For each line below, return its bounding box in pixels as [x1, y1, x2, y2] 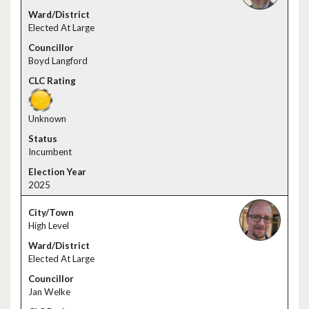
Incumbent [28, 146, 72, 157]
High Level [28, 220, 69, 231]
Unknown [28, 113, 66, 124]
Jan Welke [28, 286, 70, 297]
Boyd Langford [28, 55, 88, 66]
